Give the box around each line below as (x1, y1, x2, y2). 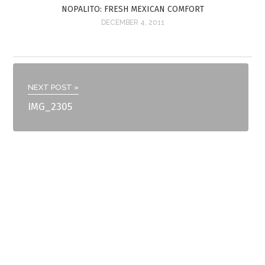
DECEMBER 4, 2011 (101, 18, 164, 27)
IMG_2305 (28, 101, 73, 114)
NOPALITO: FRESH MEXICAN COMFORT (61, 4, 204, 15)
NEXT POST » (28, 83, 79, 92)
